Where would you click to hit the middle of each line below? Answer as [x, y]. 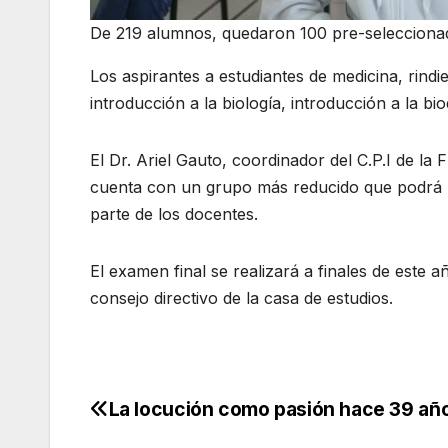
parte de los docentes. [174, 214]
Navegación [179, 418]
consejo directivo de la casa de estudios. [241, 298]
